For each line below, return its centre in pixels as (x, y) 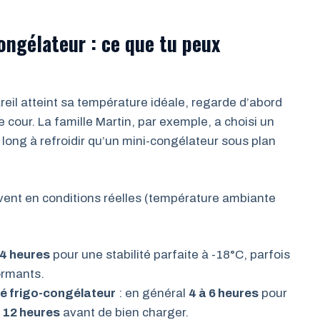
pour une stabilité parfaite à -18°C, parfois (170, 255)
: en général (152, 293)
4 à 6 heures (224, 293)
